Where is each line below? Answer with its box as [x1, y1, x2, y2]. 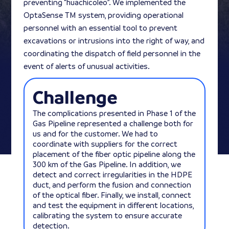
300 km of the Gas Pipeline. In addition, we [32, 159, 181, 169]
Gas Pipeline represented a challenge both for [32, 118, 193, 128]
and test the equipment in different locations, [32, 200, 194, 210]
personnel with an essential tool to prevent [24, 23, 178, 33]
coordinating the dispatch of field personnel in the [24, 49, 201, 58]
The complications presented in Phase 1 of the [32, 108, 196, 118]
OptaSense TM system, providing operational [24, 10, 184, 20]
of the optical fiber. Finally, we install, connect [32, 190, 191, 200]
